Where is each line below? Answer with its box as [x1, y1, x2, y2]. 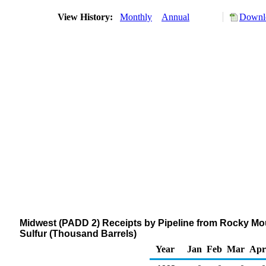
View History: [55, 12, 118, 22]
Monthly [120, 12, 152, 22]
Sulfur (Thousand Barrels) [20, 229, 137, 239]
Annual [161, 12, 189, 22]
